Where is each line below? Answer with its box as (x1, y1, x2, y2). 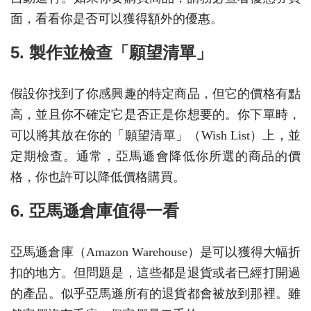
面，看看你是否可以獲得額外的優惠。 (10, 11, 223, 26)
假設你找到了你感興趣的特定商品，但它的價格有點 (10, 86, 301, 101)
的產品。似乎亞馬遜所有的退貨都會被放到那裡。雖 (10, 286, 301, 301)
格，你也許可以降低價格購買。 (10, 169, 185, 184)
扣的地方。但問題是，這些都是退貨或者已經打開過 (10, 265, 301, 280)
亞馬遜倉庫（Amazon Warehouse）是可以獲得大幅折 (10, 244, 301, 259)
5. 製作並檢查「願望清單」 (10, 42, 212, 62)
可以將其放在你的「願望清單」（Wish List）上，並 (10, 128, 301, 142)
